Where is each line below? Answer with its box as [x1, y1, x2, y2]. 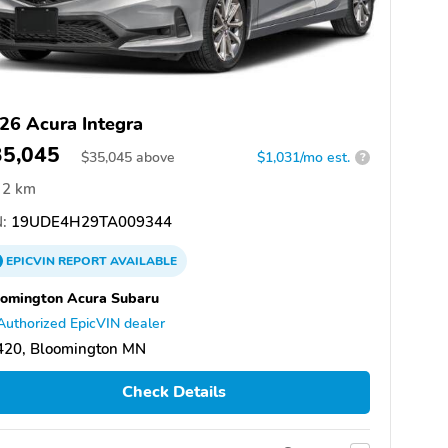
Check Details [121, 381, 226, 404]
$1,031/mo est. [257, 147, 350, 167]
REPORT [58, 252, 107, 269]
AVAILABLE [107, 252, 177, 269]
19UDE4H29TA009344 [7, 211, 172, 232]
